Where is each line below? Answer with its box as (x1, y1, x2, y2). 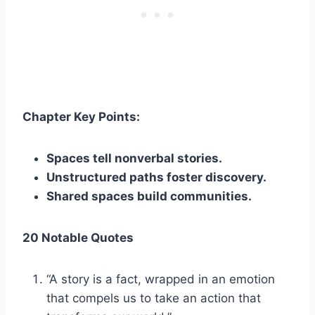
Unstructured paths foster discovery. (46, 169, 266, 184)
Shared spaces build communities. (46, 188, 252, 203)
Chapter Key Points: (22, 109, 140, 124)
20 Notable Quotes (22, 230, 134, 245)
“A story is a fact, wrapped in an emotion (46, 271, 275, 286)
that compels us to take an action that (46, 290, 261, 305)
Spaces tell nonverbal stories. (46, 150, 222, 165)
